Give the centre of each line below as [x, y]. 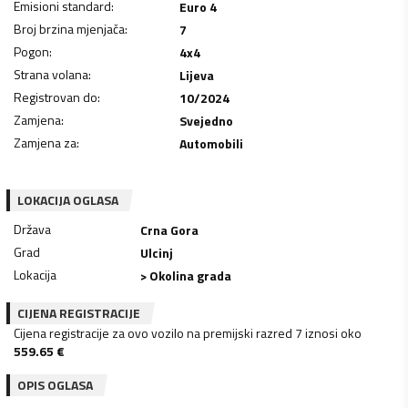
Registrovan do [56, 97]
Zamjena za [45, 142]
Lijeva [196, 75]
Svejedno [206, 120]
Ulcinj [157, 252]
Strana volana [51, 74]
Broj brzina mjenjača [69, 28]
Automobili [211, 143]
